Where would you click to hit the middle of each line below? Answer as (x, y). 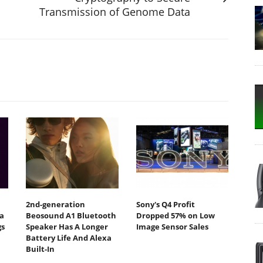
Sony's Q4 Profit (165, 205)
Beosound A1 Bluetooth (71, 216)
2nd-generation (55, 205)
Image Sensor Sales (172, 227)
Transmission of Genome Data (115, 11)
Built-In (40, 249)
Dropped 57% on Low (175, 216)
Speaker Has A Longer (67, 227)
